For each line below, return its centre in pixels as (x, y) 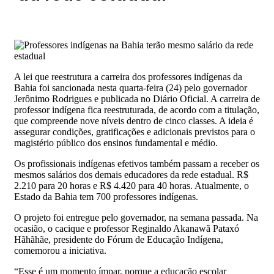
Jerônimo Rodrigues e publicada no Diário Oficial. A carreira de (137, 99)
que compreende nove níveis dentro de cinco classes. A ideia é (134, 121)
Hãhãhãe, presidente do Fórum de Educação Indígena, (119, 240)
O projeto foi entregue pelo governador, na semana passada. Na (136, 218)
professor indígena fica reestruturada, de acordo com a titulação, (137, 110)
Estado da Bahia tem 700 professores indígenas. (106, 197)
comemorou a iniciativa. (60, 251)
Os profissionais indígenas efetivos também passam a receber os (137, 164)
